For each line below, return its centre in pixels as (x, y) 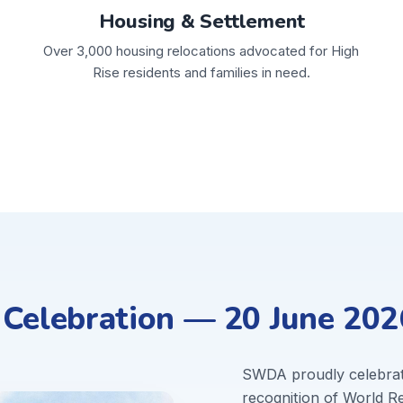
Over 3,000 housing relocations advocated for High (201, 50)
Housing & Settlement (201, 21)
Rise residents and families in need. (201, 72)
